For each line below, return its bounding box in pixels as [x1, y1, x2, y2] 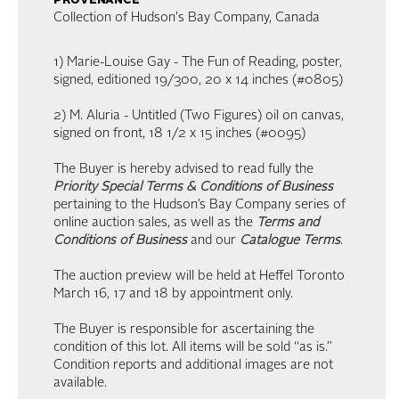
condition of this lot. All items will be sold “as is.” [53, 340, 332, 354]
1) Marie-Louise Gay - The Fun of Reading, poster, [53, 55, 342, 69]
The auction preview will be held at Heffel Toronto [53, 269, 345, 283]
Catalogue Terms [240, 233, 340, 248]
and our [187, 233, 240, 248]
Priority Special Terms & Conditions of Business [53, 180, 333, 194]
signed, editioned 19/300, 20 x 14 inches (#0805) [53, 73, 343, 87]
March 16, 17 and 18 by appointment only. [53, 287, 293, 301]
